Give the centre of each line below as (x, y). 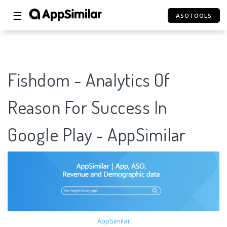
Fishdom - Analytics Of (89, 80)
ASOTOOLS (194, 15)
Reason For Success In (87, 107)
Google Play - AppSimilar (97, 135)
